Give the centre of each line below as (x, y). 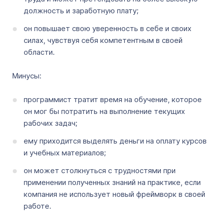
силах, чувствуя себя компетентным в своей (103, 40)
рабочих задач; (51, 123)
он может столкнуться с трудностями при (100, 170)
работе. (37, 206)
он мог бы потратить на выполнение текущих (104, 111)
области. (39, 52)
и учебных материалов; (65, 153)
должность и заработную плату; (81, 11)
